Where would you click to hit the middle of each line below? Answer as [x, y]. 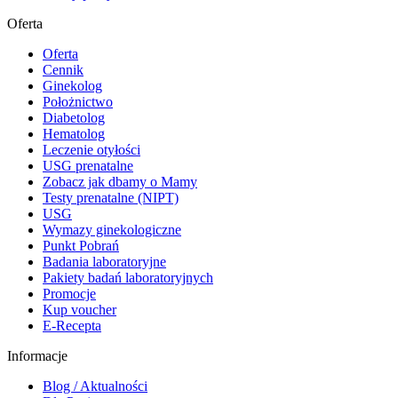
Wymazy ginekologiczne [112, 229]
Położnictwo [78, 101]
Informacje [37, 355]
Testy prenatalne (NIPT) [111, 197]
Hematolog [74, 133]
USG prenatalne [88, 165]
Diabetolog [74, 117]
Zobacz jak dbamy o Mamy [120, 181]
